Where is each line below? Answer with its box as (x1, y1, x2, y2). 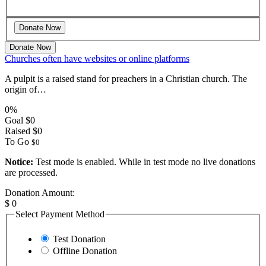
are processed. (5, 167, 58, 178)
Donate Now (9, 43, 51, 52)
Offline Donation (53, 246, 117, 256)
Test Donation (53, 234, 106, 244)
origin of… (5, 84, 46, 95)
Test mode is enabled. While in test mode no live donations (33, 157, 255, 167)
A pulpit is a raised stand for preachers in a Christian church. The (5, 74, 247, 84)
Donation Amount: (5, 188, 75, 198)
